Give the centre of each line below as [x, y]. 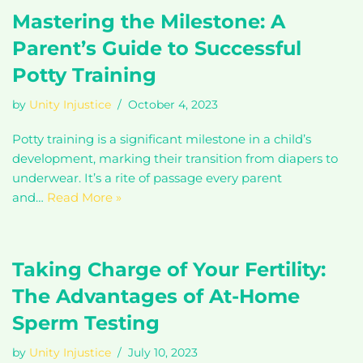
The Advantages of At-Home [156, 296]
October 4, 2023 [173, 105]
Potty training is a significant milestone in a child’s [162, 139]
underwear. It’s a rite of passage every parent [147, 178]
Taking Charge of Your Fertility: [169, 269]
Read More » [84, 197]
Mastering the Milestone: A [149, 21]
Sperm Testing [86, 323]
